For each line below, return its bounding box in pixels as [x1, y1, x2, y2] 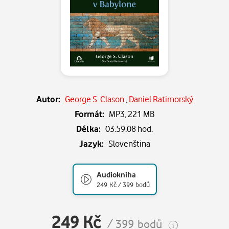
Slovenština [108, 138, 150, 149]
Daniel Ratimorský [128, 94, 193, 104]
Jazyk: [79, 138, 104, 149]
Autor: [36, 94, 60, 104]
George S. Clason [64, 94, 124, 104]
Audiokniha [96, 170, 136, 179]
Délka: [76, 123, 101, 134]
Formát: [75, 108, 104, 119]
